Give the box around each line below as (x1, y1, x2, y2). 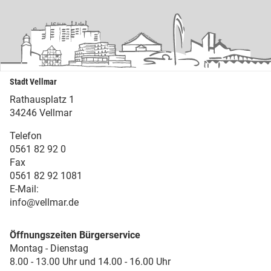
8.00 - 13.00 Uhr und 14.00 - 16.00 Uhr (10, 255, 171, 267)
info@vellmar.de (10, 196, 79, 208)
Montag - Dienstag (10, 242, 88, 254)
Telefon (10, 129, 42, 142)
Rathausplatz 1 (10, 93, 74, 105)
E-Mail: (10, 183, 39, 195)
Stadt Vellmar (10, 76, 57, 87)
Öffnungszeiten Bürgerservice (10, 229, 140, 241)
